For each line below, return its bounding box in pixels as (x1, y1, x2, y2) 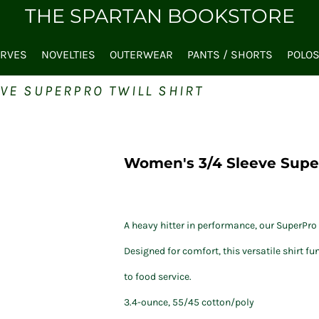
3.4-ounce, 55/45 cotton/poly (124, 296, 254, 308)
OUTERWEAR (110, 48, 173, 62)
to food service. (124, 271, 192, 283)
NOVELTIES (41, 48, 95, 62)
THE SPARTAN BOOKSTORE (24, 4, 295, 28)
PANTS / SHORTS (187, 48, 273, 62)
